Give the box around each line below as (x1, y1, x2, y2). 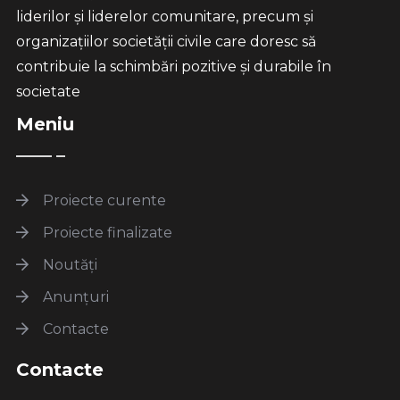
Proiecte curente (38, 192, 166, 210)
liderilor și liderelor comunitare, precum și (15, 8, 313, 26)
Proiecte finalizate (38, 224, 172, 242)
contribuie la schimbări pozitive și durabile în (15, 58, 331, 76)
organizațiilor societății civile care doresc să (15, 33, 316, 51)
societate (15, 83, 80, 101)
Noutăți (38, 256, 97, 274)
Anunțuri (38, 288, 109, 306)
